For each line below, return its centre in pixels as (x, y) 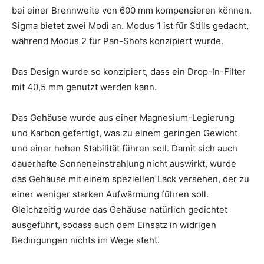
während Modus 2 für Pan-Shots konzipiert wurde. (118, 41)
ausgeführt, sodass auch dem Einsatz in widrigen (114, 225)
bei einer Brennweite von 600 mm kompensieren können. (132, 10)
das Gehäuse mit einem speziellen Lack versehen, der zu (131, 179)
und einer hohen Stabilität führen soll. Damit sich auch (125, 148)
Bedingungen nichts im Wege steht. (86, 240)
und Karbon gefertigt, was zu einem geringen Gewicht (125, 133)
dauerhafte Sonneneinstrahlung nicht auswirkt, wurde (124, 163)
